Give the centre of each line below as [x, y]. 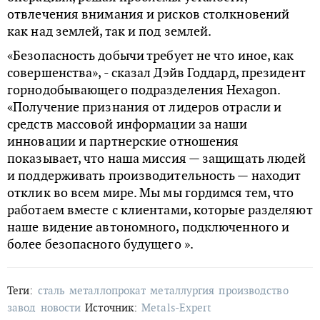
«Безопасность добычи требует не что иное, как [151, 56]
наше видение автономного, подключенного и [149, 227]
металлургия [182, 291]
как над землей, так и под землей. [110, 31]
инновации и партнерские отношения [123, 141]
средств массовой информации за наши [127, 124]
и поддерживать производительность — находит [154, 176]
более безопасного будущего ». [100, 244]
